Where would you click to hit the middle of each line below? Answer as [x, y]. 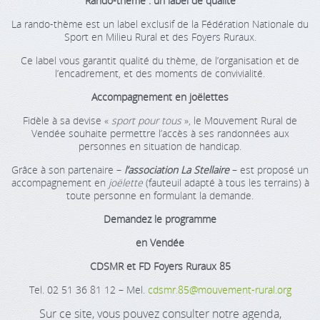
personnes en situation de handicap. [160, 146]
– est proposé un [269, 170]
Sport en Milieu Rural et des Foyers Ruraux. [160, 37]
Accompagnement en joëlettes [160, 97]
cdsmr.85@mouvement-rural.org [219, 290]
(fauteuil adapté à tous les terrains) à [226, 182]
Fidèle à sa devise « [67, 120]
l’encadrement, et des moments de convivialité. [160, 73]
